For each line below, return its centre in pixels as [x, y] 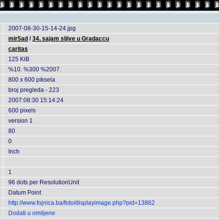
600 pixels [22, 110]
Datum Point [25, 193]
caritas [18, 49]
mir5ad [18, 39]
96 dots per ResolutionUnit [44, 182]
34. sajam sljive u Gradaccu [71, 39]
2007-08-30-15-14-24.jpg [42, 28]
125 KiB [19, 59]
